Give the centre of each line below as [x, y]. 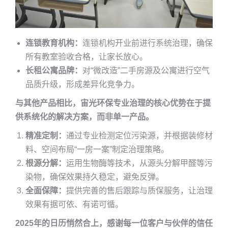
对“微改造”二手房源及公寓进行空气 [146, 71]
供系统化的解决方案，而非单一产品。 [84, 117]
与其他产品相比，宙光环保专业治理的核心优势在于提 [113, 103]
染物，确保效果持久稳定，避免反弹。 [95, 177]
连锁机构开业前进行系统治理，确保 [148, 43]
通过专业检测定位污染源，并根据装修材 [139, 136]
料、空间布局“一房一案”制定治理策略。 [97, 150]
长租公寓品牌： [54, 71]
